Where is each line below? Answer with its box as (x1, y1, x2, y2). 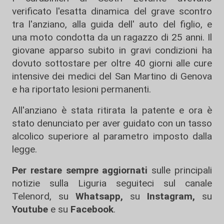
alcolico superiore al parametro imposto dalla (12, 130, 212, 142)
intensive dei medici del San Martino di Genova (12, 70, 212, 82)
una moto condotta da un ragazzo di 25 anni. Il (12, 31, 212, 43)
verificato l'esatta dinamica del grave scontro (12, 5, 212, 17)
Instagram (140, 190, 192, 202)
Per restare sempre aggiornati (12, 164, 148, 176)
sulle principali (147, 164, 212, 176)
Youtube (12, 203, 48, 215)
